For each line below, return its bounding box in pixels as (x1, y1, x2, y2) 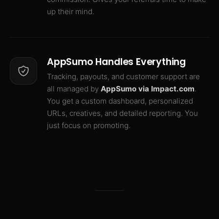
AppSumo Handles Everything (47, 55, 186, 68)
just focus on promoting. (47, 121, 131, 130)
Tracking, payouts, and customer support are (47, 72, 200, 81)
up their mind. (47, 7, 94, 16)
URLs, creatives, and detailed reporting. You (47, 109, 198, 118)
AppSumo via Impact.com (101, 84, 195, 93)
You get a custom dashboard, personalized (47, 96, 193, 106)
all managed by (47, 84, 101, 93)
